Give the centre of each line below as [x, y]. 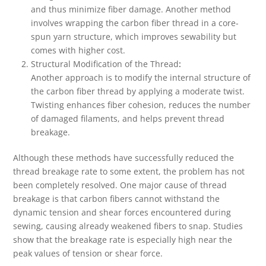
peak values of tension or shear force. [88, 254]
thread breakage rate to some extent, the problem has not [129, 172]
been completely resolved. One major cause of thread [120, 185]
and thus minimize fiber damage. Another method [131, 9]
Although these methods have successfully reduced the [124, 158]
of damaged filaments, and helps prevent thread [128, 119]
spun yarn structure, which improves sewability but [134, 37]
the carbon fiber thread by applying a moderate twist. [138, 91]
